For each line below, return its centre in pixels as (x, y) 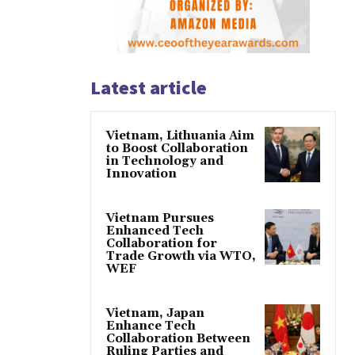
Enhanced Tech (155, 231)
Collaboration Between (178, 338)
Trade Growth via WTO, (181, 256)
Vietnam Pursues (160, 218)
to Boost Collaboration (177, 148)
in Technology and (165, 161)
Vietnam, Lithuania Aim (180, 136)
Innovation (141, 174)
